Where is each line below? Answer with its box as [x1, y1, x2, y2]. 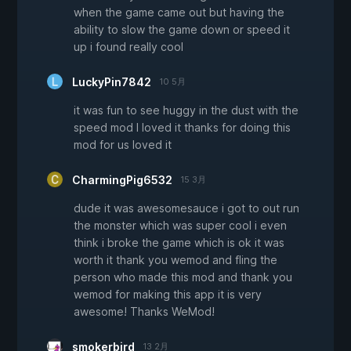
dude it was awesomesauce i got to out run [74, 201, 299, 215]
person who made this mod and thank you [74, 270, 292, 284]
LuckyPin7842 [72, 75, 151, 89]
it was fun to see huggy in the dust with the [74, 103, 299, 118]
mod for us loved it [74, 138, 172, 152]
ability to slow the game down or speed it [74, 23, 290, 37]
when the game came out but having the [74, 5, 284, 20]
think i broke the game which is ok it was [74, 236, 284, 250]
